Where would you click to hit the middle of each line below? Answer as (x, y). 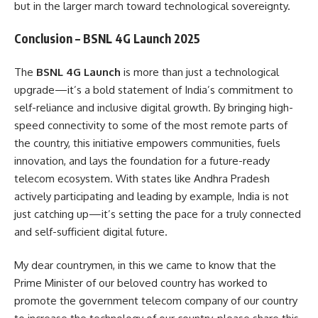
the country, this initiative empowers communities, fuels (147, 143)
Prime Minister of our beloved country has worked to (141, 283)
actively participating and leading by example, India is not (152, 196)
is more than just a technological (200, 72)
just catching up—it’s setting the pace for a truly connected (158, 214)
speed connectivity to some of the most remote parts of (151, 125)
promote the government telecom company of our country (156, 301)
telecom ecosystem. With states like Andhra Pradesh (142, 178)
